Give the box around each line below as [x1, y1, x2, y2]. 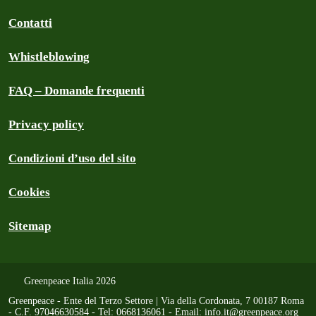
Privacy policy [8, 118, 84, 132]
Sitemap [8, 219, 51, 233]
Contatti [8, 16, 52, 30]
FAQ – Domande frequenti [8, 84, 145, 98]
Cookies [8, 186, 50, 200]
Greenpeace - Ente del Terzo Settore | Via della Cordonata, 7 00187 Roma [8, 296, 304, 307]
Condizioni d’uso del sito [8, 152, 136, 166]
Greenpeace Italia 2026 [21, 276, 116, 287]
